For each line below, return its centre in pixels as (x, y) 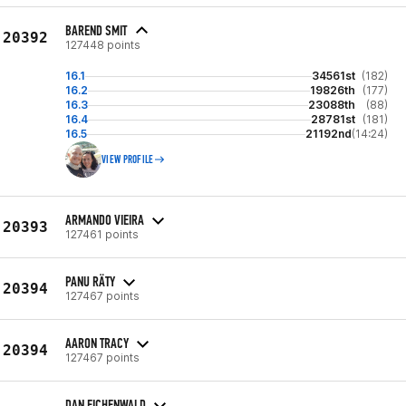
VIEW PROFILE (128, 159)
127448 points (103, 45)
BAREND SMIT (96, 30)
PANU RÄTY (90, 281)
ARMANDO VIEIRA (105, 219)
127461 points (102, 234)
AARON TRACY (97, 343)
